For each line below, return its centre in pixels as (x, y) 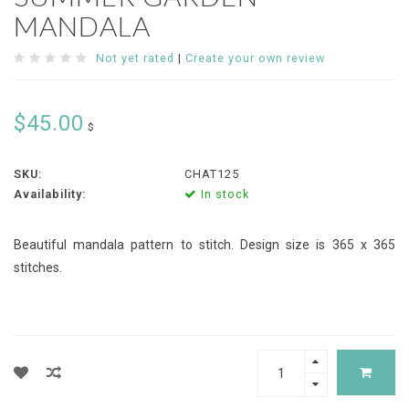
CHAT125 (211, 174)
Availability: (50, 194)
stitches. (38, 268)
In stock (223, 194)
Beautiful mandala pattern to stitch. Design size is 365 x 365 (204, 245)
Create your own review (255, 58)
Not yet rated (135, 58)
